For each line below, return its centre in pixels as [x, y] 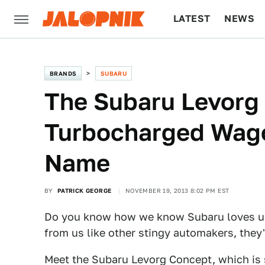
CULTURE [196, 56]
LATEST [192, 19]
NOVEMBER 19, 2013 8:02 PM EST [177, 190]
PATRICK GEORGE [84, 190]
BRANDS [63, 73]
